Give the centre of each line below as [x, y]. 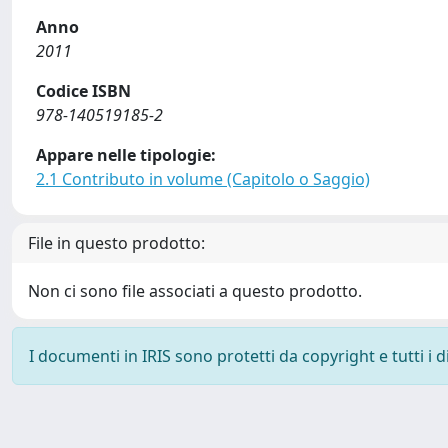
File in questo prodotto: [116, 243]
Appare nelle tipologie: [126, 155]
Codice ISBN [83, 91]
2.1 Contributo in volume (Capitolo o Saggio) [203, 179]
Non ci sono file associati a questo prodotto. [195, 291]
